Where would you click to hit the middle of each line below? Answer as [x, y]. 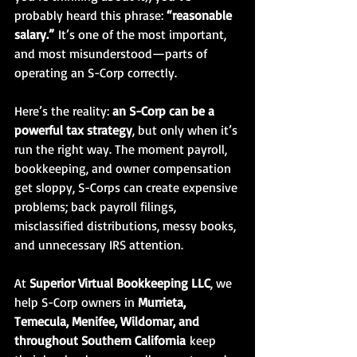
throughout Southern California [100, 340]
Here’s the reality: [63, 110]
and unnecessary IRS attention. [99, 244]
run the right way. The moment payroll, [122, 149]
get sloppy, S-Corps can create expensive [127, 187]
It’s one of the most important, [142, 34]
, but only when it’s [186, 129]
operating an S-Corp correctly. [96, 72]
